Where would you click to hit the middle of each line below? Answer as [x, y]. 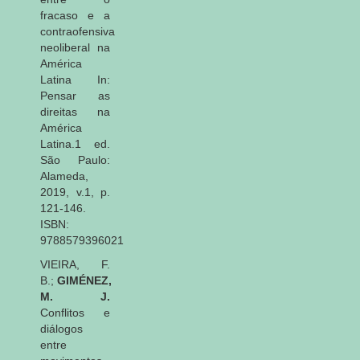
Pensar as [75, 95]
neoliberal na [75, 47]
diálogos [61, 328]
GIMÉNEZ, [84, 280]
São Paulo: [75, 160]
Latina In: [75, 79]
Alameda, [64, 176]
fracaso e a [75, 15]
